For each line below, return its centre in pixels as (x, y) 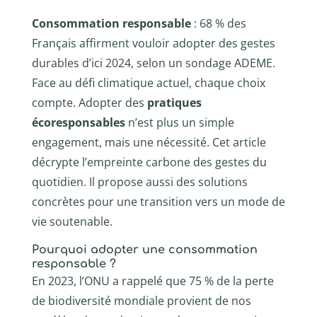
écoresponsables (78, 122)
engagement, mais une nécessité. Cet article (149, 142)
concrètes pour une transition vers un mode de (158, 201)
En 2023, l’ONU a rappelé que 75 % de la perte (152, 281)
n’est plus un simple (179, 122)
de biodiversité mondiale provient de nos (141, 300)
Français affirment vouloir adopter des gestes (153, 43)
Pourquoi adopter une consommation (144, 249)
